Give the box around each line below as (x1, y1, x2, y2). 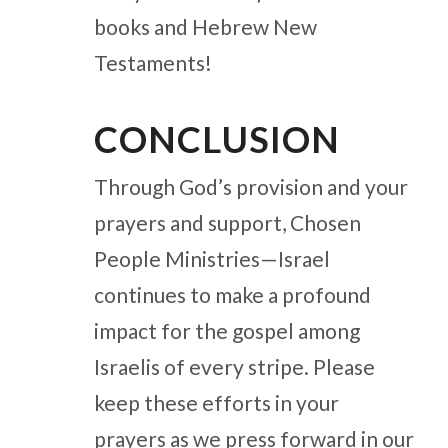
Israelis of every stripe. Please (93, 353, 375, 379)
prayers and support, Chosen (93, 209, 361, 235)
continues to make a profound (93, 281, 371, 307)
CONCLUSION (93, 116, 340, 161)
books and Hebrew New (93, 13, 317, 39)
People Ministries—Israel (93, 245, 330, 271)
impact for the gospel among (93, 317, 360, 343)
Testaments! (93, 49, 212, 75)
